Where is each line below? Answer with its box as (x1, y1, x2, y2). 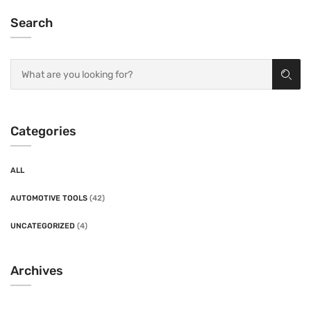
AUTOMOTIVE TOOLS (10, 194, 87, 203)
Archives (10, 263, 63, 279)
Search (10, 15, 53, 31)
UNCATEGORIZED (10, 221, 75, 231)
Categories (10, 124, 76, 140)
